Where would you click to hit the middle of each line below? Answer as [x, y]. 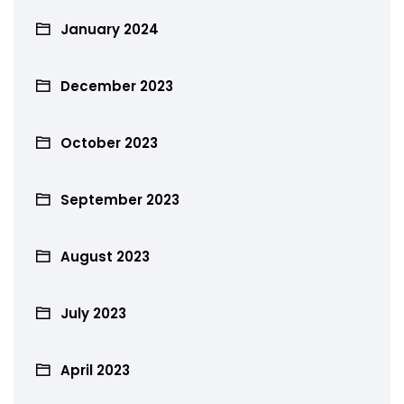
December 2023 [117, 86]
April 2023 [95, 370]
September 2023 [120, 199]
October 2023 [109, 142]
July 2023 [93, 313]
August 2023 [105, 256]
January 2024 [110, 29]
